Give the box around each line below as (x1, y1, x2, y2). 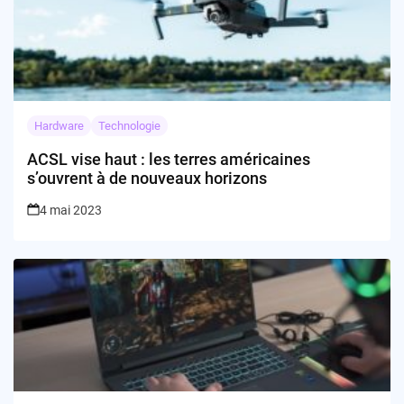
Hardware (34, 119, 84, 133)
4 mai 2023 (40, 203, 102, 218)
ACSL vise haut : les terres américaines (27, 150, 310, 170)
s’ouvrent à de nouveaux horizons (27, 169, 267, 188)
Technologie (98, 119, 161, 133)
